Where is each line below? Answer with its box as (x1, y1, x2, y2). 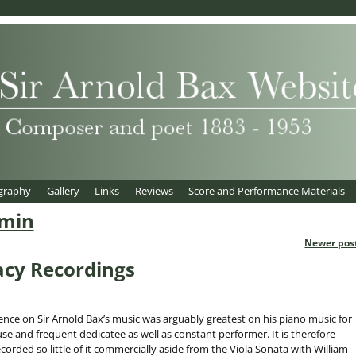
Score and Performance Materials (188, 184, 346, 199)
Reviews (134, 184, 173, 199)
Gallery (46, 184, 79, 199)
